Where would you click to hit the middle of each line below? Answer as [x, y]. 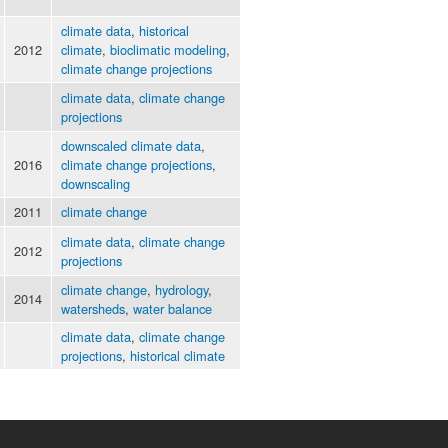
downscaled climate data [131, 146]
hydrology [181, 290]
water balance [172, 309]
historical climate [177, 356]
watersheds [93, 309]
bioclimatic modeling [168, 50]
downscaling [95, 184]
